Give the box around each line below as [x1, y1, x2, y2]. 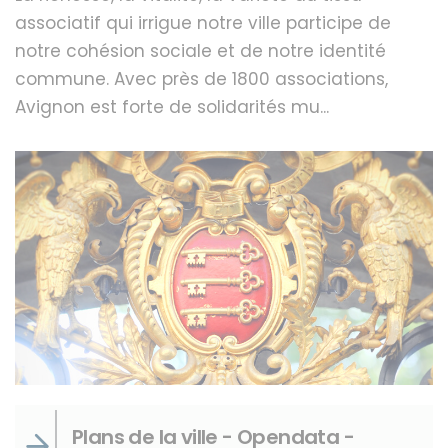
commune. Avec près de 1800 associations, [15, 66, 388, 91]
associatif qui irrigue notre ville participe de [15, 10, 391, 35]
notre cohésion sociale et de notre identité [15, 38, 386, 63]
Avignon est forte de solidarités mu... [15, 94, 329, 119]
